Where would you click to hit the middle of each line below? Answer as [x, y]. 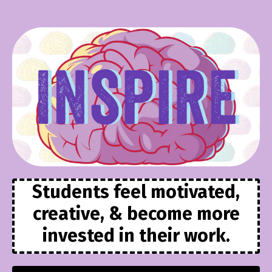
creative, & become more [136, 214]
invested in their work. [136, 236]
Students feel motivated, [136, 192]
